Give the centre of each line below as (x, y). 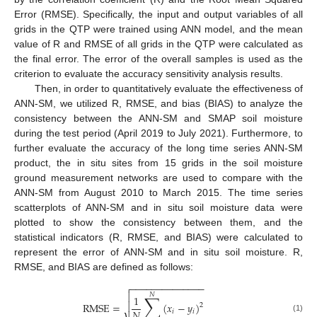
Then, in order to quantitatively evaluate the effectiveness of (168, 88)
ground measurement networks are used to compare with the (158, 177)
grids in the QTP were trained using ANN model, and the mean (158, 29)
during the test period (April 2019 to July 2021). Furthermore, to (158, 133)
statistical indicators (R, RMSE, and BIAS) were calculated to (158, 237)
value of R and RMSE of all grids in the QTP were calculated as (158, 44)
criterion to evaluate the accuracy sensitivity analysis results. (149, 73)
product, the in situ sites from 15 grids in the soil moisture (158, 162)
